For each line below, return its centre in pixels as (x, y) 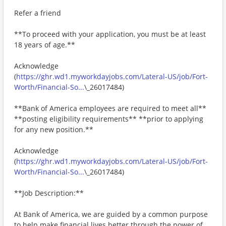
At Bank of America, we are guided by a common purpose (111, 214)
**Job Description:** (49, 193)
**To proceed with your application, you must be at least (110, 34)
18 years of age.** (45, 45)
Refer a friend (38, 13)
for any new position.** (54, 129)
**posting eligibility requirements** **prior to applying (109, 119)
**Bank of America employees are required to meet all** (110, 108)
